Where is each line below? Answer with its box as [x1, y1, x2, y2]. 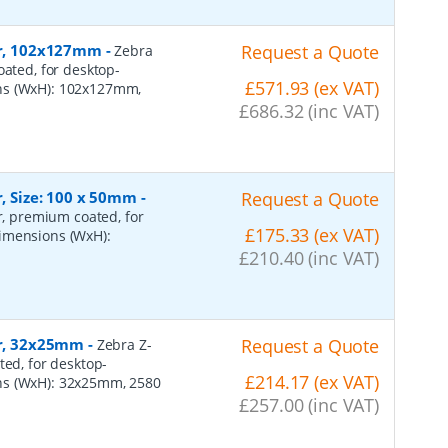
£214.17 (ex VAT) [245, 369, 379, 394]
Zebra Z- [96, 335, 152, 354]
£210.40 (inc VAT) [239, 245, 379, 270]
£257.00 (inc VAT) [239, 392, 379, 417]
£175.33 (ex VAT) [245, 222, 379, 247]
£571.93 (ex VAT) [245, 75, 379, 100]
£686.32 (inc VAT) [239, 98, 379, 123]
